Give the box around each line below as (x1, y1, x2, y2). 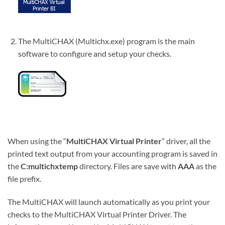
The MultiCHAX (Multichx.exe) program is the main (18, 36, 195, 46)
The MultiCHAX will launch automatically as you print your (8, 196, 210, 206)
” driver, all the (162, 136, 210, 146)
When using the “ (8, 136, 66, 146)
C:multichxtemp (21, 161, 78, 171)
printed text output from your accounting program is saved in (8, 148, 217, 158)
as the (194, 161, 216, 171)
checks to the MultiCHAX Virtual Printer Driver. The (8, 209, 186, 219)
